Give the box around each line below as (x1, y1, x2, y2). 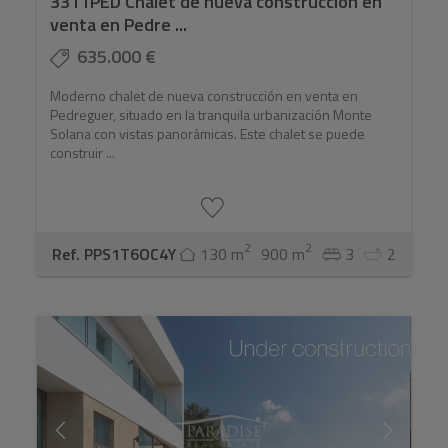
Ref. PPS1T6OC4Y (51, 242, 176, 267)
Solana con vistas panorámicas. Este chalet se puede (50, 123, 366, 145)
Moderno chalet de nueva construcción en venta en (50, 85, 359, 107)
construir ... (50, 142, 116, 164)
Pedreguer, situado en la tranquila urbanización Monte (50, 104, 373, 126)
